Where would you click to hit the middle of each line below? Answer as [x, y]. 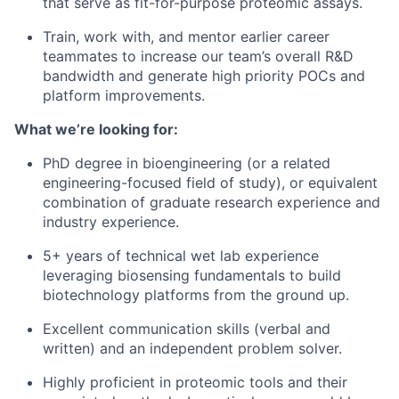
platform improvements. [124, 95]
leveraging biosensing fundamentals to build [192, 275]
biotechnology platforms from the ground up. [196, 295]
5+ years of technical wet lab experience [181, 256]
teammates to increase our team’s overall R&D [198, 56]
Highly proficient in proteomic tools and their [195, 382]
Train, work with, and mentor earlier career [186, 37]
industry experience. [111, 222]
